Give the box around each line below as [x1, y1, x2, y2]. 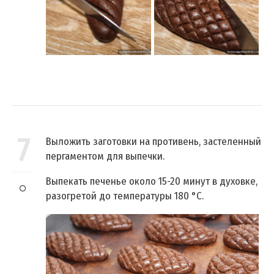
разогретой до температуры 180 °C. [46, 190, 204, 203]
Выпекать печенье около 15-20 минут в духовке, [46, 175, 257, 188]
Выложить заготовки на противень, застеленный [46, 135, 261, 149]
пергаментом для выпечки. [46, 150, 165, 163]
